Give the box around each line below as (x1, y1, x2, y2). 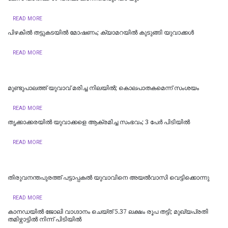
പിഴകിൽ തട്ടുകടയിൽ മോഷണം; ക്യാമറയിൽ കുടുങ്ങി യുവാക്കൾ (8, 28, 194, 36)
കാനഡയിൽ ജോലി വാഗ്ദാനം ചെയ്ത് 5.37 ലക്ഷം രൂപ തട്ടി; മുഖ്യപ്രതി (8, 208, 208, 215)
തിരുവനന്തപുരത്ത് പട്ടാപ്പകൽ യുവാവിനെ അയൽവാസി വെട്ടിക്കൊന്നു (8, 174, 209, 181)
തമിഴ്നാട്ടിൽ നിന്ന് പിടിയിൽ (8, 215, 81, 223)
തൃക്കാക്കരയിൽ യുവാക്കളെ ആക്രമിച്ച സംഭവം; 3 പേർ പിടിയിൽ (8, 118, 190, 126)
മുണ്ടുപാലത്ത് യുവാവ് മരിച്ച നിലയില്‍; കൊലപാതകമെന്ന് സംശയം (8, 84, 199, 92)
